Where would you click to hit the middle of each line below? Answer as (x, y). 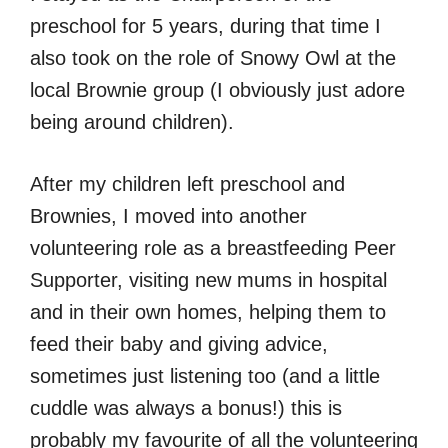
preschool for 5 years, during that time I (205, 25)
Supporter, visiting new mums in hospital (208, 279)
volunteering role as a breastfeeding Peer (213, 247)
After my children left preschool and (187, 183)
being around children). (132, 121)
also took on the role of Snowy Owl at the (213, 57)
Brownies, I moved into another (168, 215)
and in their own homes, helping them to (208, 311)
